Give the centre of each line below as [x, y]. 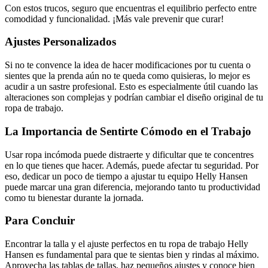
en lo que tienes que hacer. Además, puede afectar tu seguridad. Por [132, 165]
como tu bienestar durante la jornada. [74, 197]
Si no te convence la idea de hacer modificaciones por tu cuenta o [128, 65]
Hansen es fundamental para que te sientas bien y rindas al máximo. [132, 254]
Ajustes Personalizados [60, 42]
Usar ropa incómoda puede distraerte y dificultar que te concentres [129, 154]
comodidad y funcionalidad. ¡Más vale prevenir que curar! [114, 19]
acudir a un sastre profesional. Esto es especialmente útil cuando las [131, 87]
